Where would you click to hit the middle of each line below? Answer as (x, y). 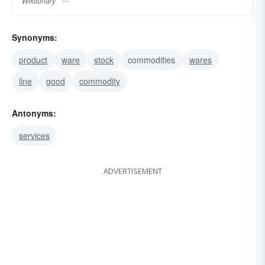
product (33, 60)
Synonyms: (35, 38)
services (34, 136)
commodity (100, 81)
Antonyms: (34, 113)
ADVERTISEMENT (132, 171)
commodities (151, 60)
